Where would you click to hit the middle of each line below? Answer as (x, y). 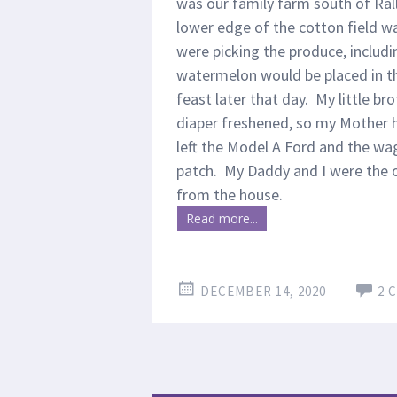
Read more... (222, 218)
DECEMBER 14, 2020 (263, 291)
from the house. (230, 195)
